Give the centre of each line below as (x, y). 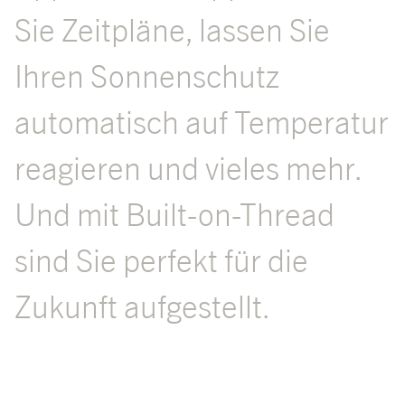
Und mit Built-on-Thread (174, 215)
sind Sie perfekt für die (161, 261)
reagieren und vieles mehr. (188, 169)
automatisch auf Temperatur (202, 122)
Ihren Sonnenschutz (147, 76)
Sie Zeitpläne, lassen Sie (172, 30)
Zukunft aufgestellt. (142, 307)
